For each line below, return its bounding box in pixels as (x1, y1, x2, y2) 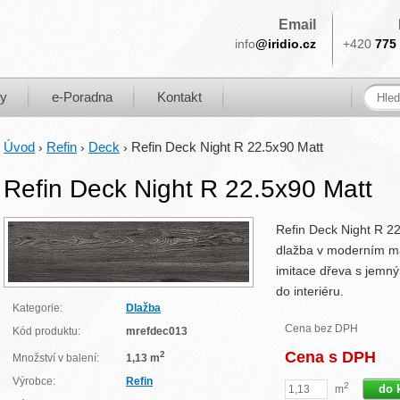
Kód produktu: (12, 325, 80, 337)
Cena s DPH (285, 348, 376, 366)
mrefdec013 (126, 325, 187, 337)
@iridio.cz (255, 37, 316, 51)
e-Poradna (52, 89, 112, 104)
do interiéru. (276, 284, 344, 298)
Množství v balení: (12, 352, 99, 364)
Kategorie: (12, 302, 62, 314)
